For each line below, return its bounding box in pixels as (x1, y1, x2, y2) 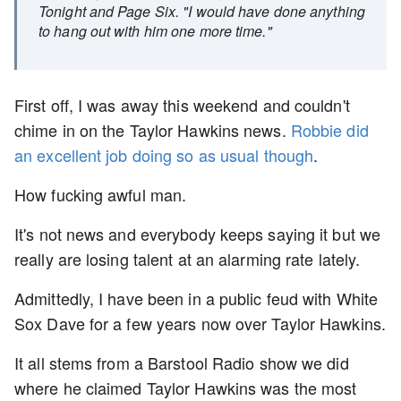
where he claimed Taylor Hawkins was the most (14, 376, 357, 399)
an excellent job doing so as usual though (14, 143, 314, 166)
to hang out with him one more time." (38, 21, 272, 41)
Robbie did (286, 118, 369, 141)
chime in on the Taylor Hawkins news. (14, 118, 286, 141)
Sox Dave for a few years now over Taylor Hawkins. (14, 311, 386, 335)
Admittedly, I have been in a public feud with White (14, 286, 379, 310)
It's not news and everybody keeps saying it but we (14, 222, 381, 245)
